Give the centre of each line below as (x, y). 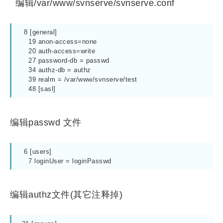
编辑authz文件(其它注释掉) (66, 195)
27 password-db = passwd (24, 60)
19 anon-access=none (24, 42)
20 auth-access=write (24, 51)
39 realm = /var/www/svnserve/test (24, 79)
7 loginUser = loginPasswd (70, 161)
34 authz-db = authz (24, 70)
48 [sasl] (42, 89)
